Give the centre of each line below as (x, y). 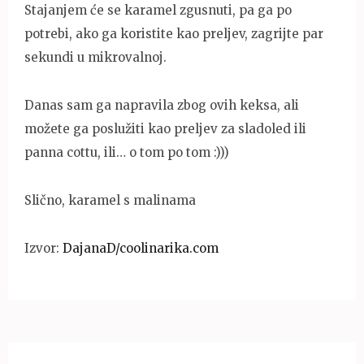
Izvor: (43, 248)
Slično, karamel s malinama (110, 200)
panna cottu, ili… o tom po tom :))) (127, 152)
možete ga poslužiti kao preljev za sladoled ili (165, 128)
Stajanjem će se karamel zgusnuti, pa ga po (158, 10)
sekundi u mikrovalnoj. (95, 57)
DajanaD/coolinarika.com (141, 248)
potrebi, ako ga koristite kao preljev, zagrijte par (174, 33)
